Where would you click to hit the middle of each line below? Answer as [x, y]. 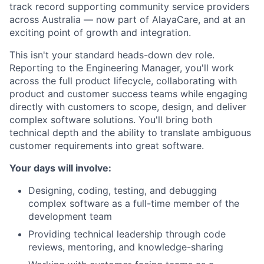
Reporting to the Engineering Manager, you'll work [122, 67]
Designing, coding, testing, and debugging [123, 190]
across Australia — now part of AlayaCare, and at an [127, 19]
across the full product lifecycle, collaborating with [123, 80]
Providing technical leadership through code [127, 234]
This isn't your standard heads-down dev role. [112, 55]
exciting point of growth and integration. [100, 32]
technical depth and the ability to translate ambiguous [130, 132]
